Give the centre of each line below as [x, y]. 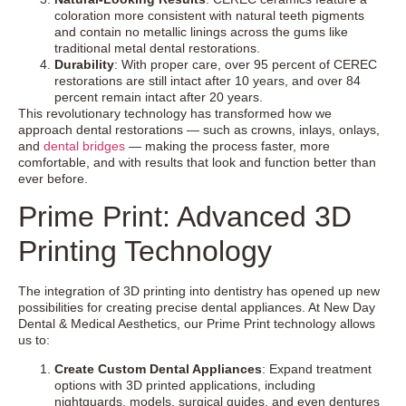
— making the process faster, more [227, 145]
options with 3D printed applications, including [185, 386]
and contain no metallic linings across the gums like [201, 31]
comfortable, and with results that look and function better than [197, 162]
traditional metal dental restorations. [157, 48]
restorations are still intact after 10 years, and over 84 [208, 80]
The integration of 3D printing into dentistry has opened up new [199, 290]
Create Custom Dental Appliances [158, 369]
